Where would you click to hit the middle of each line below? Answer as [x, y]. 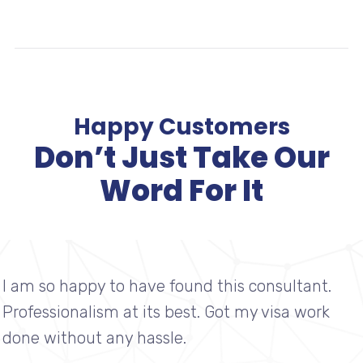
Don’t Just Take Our [181, 158]
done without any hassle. [94, 338]
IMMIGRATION [82, 14]
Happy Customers [181, 127]
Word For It [181, 191]
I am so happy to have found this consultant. [167, 286]
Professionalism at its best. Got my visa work [166, 312]
